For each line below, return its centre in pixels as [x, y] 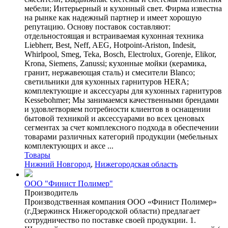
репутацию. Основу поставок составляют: [97, 26]
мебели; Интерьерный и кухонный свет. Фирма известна [123, 8]
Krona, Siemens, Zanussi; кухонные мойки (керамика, [116, 63]
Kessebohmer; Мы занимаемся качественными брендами [122, 100]
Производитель [51, 192]
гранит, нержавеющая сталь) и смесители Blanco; [110, 72]
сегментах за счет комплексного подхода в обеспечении [122, 127]
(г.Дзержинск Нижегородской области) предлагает [112, 211]
